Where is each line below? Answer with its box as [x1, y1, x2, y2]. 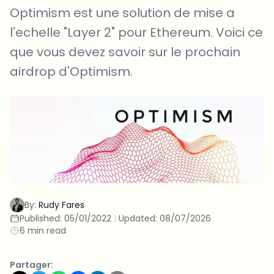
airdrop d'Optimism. [10, 63, 133, 80]
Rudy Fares [39, 199, 84, 212]
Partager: [10, 259, 53, 272]
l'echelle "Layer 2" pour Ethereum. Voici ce [10, 24, 263, 41]
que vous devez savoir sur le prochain [10, 43, 240, 61]
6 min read [20, 224, 66, 237]
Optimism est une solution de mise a [10, 4, 235, 21]
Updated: [119, 212, 160, 225]
